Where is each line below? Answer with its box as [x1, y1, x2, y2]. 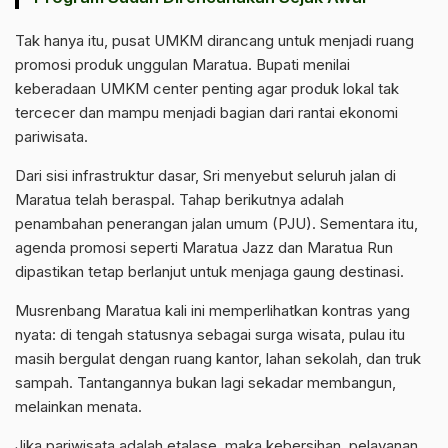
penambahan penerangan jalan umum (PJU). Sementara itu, [15, 214, 418, 233]
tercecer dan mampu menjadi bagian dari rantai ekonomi [15, 103, 398, 122]
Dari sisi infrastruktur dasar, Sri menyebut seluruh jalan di [15, 166, 396, 185]
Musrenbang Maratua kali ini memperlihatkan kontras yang [15, 301, 410, 320]
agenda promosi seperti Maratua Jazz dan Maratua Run [15, 238, 393, 257]
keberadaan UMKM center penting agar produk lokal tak [15, 79, 399, 98]
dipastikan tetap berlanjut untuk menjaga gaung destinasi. [15, 262, 404, 281]
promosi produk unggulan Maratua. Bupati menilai [15, 55, 350, 74]
